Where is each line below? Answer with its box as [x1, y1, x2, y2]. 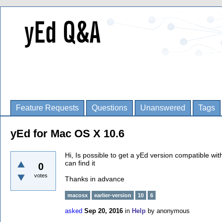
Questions [92, 104, 127, 112]
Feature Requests [16, 104, 79, 112]
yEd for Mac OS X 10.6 [10, 127, 124, 140]
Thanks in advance [65, 175, 124, 183]
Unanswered [140, 104, 185, 112]
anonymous [157, 207, 190, 215]
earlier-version [94, 192, 131, 198]
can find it [65, 159, 95, 167]
